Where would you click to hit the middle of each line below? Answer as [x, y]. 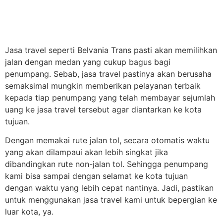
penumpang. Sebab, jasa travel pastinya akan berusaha [108, 74]
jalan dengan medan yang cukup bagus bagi [88, 62]
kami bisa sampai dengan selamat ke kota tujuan [96, 176]
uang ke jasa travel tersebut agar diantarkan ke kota [103, 109]
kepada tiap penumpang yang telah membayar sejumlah [110, 97]
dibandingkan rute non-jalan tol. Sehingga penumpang [107, 164]
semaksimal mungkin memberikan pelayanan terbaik [103, 85]
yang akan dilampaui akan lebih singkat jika [86, 152]
